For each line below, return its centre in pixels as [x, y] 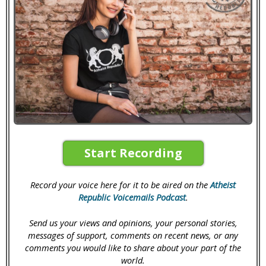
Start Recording [133, 153]
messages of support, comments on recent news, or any [133, 235]
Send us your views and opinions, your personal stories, [133, 223]
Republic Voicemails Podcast [132, 197]
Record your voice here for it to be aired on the [120, 185]
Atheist [223, 185]
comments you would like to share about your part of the [133, 248]
